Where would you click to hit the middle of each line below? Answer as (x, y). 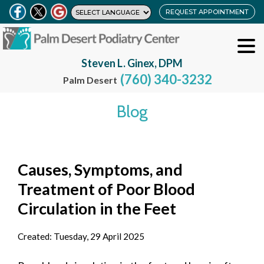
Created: (36, 237)
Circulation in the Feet (97, 208)
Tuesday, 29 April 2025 (99, 237)
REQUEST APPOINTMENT (207, 12)
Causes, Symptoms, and (100, 169)
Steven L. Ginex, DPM (132, 63)
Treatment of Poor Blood (106, 189)
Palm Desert (90, 80)
